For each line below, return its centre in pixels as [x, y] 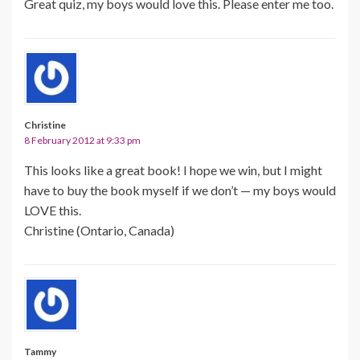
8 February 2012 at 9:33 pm [82, 140]
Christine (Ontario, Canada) [99, 230]
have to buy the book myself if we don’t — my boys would [180, 190]
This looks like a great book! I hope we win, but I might [173, 170]
